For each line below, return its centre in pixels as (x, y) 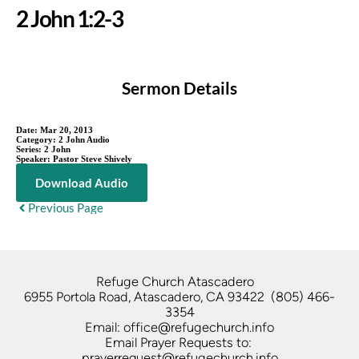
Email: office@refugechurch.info (179, 327)
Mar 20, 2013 (67, 129)
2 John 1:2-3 (69, 18)
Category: (37, 139)
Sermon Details (179, 87)
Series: (30, 149)
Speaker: (34, 158)
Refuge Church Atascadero (179, 281)
